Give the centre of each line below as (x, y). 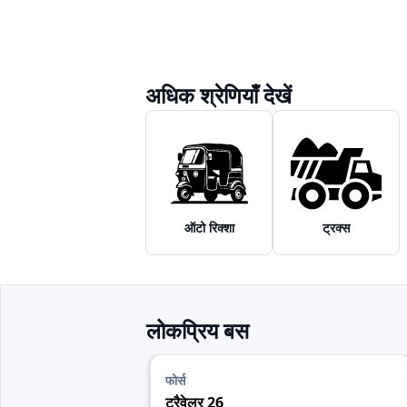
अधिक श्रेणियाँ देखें (218, 95)
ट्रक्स (336, 228)
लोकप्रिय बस (198, 330)
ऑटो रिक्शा (209, 228)
